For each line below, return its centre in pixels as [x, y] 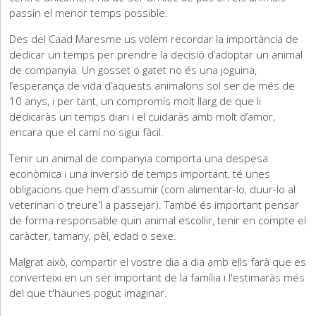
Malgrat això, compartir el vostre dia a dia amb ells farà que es [158, 262]
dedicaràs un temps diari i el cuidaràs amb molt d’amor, [142, 116]
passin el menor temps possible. [89, 13]
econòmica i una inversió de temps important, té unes [140, 174]
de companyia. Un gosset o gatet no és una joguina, [133, 70]
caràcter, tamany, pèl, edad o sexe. [93, 236]
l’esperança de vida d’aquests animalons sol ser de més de [152, 85]
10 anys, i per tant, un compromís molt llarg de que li [135, 101]
